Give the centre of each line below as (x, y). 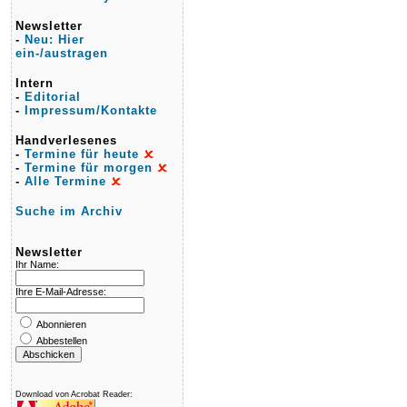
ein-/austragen (62, 53)
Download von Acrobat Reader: (74, 394)
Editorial (53, 97)
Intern (35, 83)
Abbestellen (61, 341)
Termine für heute (82, 154)
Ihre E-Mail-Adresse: (61, 292)
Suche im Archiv (69, 211)
